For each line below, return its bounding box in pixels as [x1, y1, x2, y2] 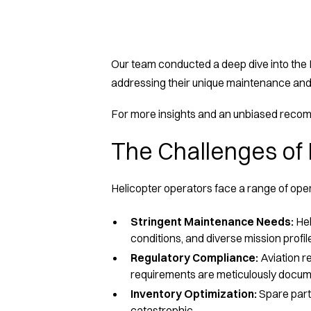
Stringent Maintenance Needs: [131, 214, 296, 228]
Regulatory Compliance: [131, 250, 258, 264]
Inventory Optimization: [131, 286, 257, 301]
